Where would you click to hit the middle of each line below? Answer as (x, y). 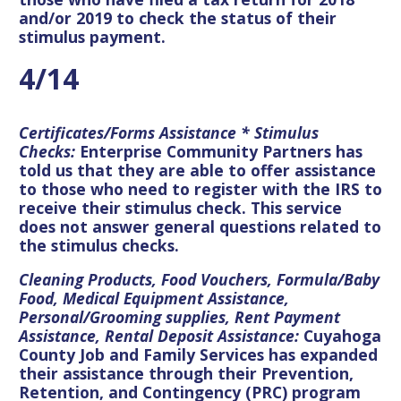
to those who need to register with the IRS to (200, 188)
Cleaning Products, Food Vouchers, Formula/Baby (199, 280)
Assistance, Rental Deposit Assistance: (161, 336)
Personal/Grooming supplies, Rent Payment (179, 317)
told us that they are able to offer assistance (197, 170)
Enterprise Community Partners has (221, 151)
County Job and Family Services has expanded (198, 355)
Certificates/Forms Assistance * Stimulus (169, 132)
